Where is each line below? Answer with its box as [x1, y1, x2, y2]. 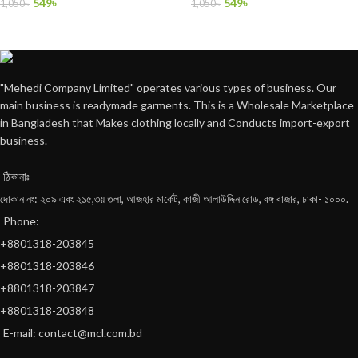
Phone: [3, 213, 39, 228]
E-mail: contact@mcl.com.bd [3, 325, 142, 340]
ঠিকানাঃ [3, 169, 30, 183]
